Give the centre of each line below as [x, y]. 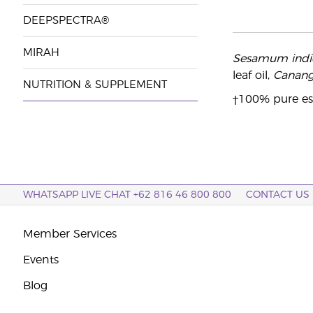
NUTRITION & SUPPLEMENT [95, 85]
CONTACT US [278, 195]
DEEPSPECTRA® [66, 21]
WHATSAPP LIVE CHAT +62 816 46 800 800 [127, 195]
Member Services [70, 234]
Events [41, 260]
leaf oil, [253, 75]
